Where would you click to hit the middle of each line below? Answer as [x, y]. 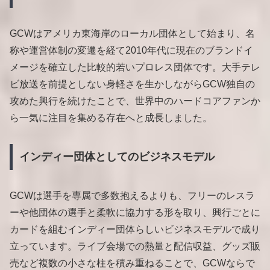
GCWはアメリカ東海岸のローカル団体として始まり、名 [132, 33]
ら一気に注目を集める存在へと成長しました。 [111, 118]
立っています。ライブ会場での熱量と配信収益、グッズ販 [135, 246]
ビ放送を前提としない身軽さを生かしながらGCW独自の [132, 84]
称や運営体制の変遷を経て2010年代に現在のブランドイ [131, 50]
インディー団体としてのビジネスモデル [117, 157]
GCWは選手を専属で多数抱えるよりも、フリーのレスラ [132, 196]
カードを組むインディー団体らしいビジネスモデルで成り [135, 230]
